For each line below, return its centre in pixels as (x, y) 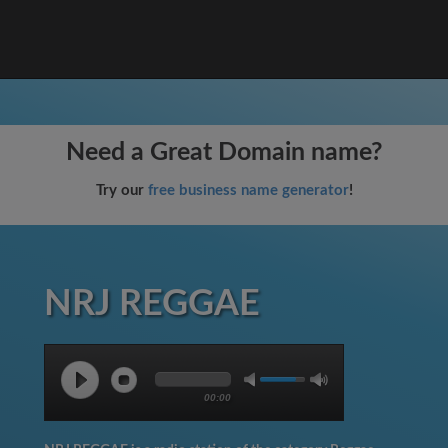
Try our (121, 190)
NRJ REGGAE (152, 304)
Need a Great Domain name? (224, 152)
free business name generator (248, 190)
